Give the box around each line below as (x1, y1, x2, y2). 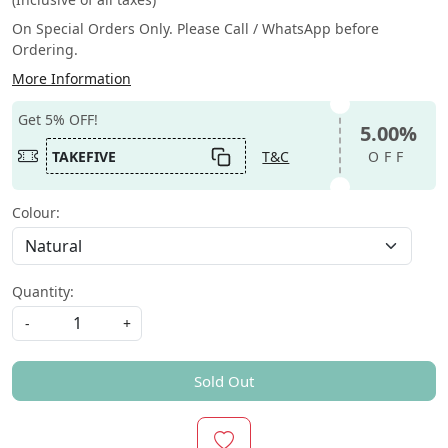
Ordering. (12, 39, 78, 59)
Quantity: (12, 282, 74, 302)
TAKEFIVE (52, 146, 117, 166)
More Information (12, 68, 131, 88)
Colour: (12, 203, 60, 223)
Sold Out (194, 371, 254, 392)
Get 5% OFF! (18, 109, 99, 129)
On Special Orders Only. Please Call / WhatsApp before (12, 18, 379, 38)
